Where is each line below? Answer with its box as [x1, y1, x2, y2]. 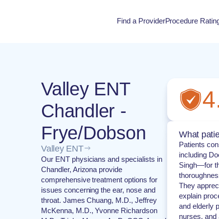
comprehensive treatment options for [41, 175, 157, 184]
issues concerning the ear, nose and [41, 186, 155, 194]
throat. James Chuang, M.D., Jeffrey [41, 196, 157, 204]
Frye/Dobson [41, 123, 146, 143]
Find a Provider [117, 17, 165, 25]
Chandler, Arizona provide [41, 165, 123, 174]
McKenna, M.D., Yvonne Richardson [41, 206, 157, 215]
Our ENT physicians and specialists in [41, 155, 162, 163]
